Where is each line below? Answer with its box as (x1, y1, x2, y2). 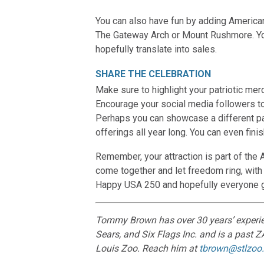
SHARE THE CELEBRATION (95, 68, 211, 80)
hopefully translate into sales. (95, 44, 217, 55)
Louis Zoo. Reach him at (95, 243, 199, 254)
